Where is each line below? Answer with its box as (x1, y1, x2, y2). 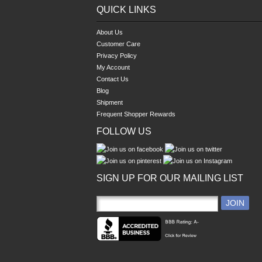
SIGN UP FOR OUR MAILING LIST (96, 173, 243, 183)
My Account (96, 63, 130, 71)
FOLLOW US (96, 126, 151, 136)
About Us (96, 28, 123, 36)
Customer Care (96, 40, 140, 47)
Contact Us (96, 75, 129, 82)
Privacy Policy (96, 51, 137, 59)
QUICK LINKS (96, 5, 156, 15)
